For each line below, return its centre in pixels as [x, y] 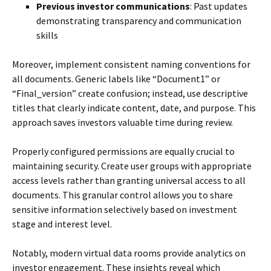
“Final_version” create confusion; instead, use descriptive [130, 93]
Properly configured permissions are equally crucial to [123, 151]
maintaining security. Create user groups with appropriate [132, 166]
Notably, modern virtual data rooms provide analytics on [129, 253]
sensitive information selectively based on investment [125, 209]
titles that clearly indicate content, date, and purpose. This [134, 108]
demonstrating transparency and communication [139, 21]
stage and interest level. [62, 224]
